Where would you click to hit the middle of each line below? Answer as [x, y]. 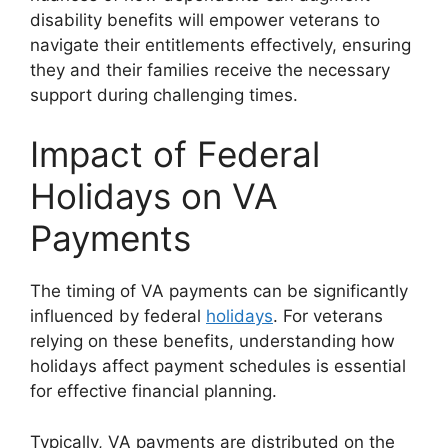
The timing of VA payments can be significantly [219, 291]
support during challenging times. [164, 94]
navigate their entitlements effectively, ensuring [220, 44]
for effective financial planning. [153, 391]
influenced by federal [118, 316]
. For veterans [328, 316]
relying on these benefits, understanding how [212, 341]
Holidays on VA [154, 196]
